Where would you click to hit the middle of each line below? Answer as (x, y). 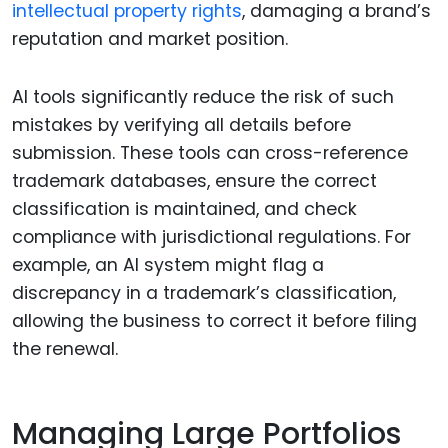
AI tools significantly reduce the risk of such (203, 97)
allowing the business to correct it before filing (214, 321)
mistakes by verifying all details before (181, 125)
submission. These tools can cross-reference (210, 153)
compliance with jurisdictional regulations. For (211, 237)
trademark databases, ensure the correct (194, 181)
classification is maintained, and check (184, 209)
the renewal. (65, 349)
